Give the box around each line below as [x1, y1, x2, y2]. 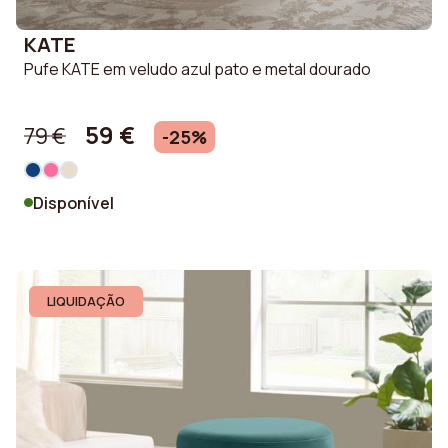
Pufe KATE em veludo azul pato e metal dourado [24, 58, 371, 80]
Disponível [33, 191, 114, 214]
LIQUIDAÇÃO [46, 291, 125, 310]
